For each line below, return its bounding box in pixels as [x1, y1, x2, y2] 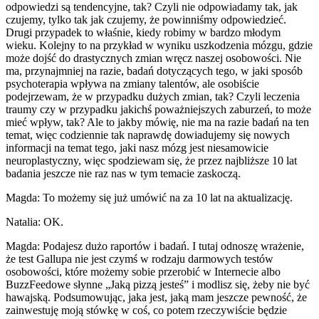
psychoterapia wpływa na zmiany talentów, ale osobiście [6, 77, 259, 90]
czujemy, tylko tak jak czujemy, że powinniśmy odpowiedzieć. [6, 13, 286, 26]
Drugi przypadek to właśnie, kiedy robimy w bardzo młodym [6, 26, 281, 38]
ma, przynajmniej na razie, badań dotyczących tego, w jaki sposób [6, 64, 303, 77]
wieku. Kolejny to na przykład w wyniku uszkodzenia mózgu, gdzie [6, 38, 313, 51]
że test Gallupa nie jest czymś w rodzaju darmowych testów [6, 252, 273, 265]
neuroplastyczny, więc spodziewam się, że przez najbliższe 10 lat [6, 154, 297, 167]
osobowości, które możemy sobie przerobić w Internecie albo [6, 265, 281, 278]
